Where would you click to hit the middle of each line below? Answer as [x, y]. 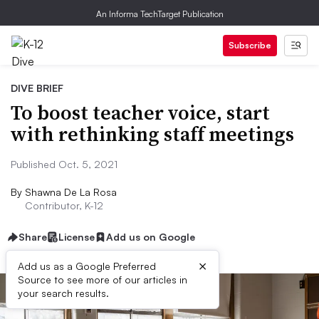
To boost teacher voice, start [140, 113]
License [77, 237]
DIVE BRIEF [37, 88]
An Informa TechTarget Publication [159, 14]
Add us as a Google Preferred [87, 266]
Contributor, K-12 [64, 205]
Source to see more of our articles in [103, 279]
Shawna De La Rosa [71, 192]
